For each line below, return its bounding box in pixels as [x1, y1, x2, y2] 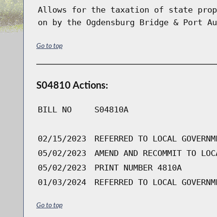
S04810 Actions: [36, 78, 108, 91]
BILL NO [37, 104, 72, 114]
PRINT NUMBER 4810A [94, 162, 182, 172]
